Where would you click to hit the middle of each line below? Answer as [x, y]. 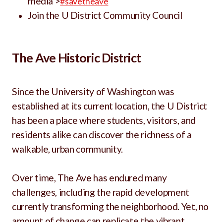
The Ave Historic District [77, 57]
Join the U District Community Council [106, 15]
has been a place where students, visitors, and [104, 120]
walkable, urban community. [68, 149]
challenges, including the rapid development [101, 192]
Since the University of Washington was [93, 91]
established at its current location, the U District [110, 106]
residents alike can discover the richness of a [102, 135]
